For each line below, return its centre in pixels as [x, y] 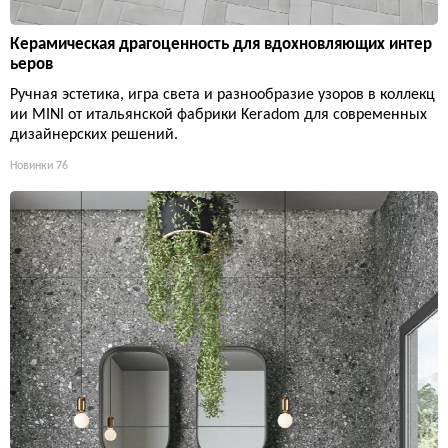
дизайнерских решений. [94, 135]
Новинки [31, 166]
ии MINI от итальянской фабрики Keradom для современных [218, 115]
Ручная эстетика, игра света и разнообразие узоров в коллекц [222, 95]
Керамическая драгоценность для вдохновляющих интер [221, 45]
